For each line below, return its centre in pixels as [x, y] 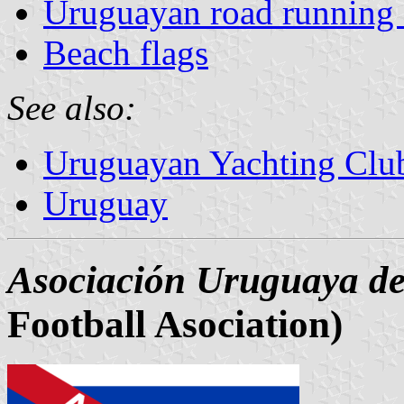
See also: [72, 107]
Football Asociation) [175, 324]
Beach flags [126, 52]
